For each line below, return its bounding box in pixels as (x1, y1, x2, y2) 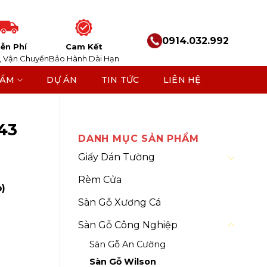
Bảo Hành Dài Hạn (48, 53, 119, 63)
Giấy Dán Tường (78, 151, 155, 163)
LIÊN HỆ (163, 74, 201, 85)
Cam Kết (65, 41, 103, 51)
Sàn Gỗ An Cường (89, 239, 166, 250)
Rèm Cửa (78, 174, 122, 186)
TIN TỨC (101, 74, 139, 85)
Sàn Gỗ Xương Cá (78, 197, 161, 209)
